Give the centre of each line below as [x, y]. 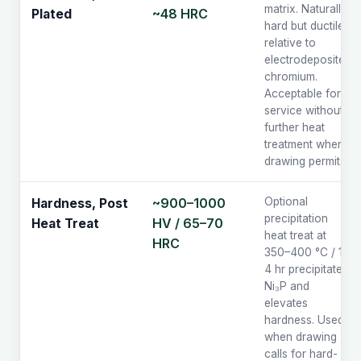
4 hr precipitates [306, 270]
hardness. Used [304, 320]
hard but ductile [304, 26]
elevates [286, 303]
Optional [286, 202]
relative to [290, 43]
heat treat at [295, 236]
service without [304, 111]
